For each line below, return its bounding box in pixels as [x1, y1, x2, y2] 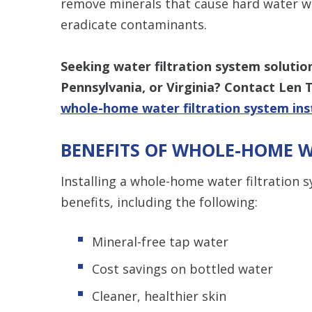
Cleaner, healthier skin [92, 287, 226, 304]
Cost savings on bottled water [92, 260, 273, 277]
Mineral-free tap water [92, 233, 228, 250]
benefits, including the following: [61, 193, 258, 210]
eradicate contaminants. [61, 15, 207, 33]
